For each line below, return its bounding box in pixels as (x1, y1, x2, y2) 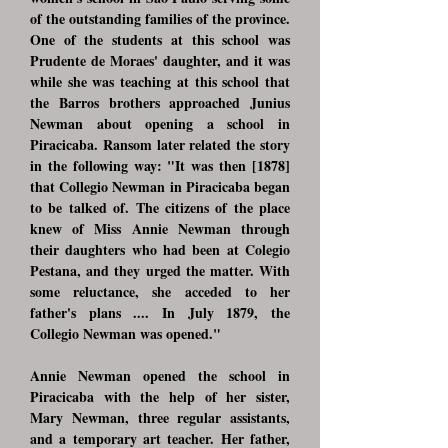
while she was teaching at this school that (30, 71, 290, 92)
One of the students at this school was (30, 29, 290, 50)
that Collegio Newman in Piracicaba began (30, 176, 290, 197)
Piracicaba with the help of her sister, (30, 386, 290, 407)
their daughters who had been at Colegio (30, 239, 290, 260)
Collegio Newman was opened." (30, 323, 221, 344)
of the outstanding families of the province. (30, 8, 290, 29)
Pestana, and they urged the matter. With (30, 260, 290, 281)
